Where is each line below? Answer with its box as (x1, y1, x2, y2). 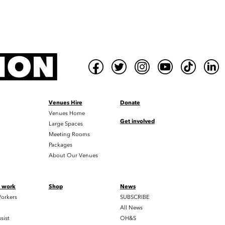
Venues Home (48, 109, 85, 117)
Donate (120, 98, 140, 106)
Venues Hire (48, 98, 82, 106)
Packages (48, 141, 72, 149)
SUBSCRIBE (120, 193, 150, 201)
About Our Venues (48, 151, 98, 159)
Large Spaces (48, 120, 83, 128)
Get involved (120, 117, 155, 125)
